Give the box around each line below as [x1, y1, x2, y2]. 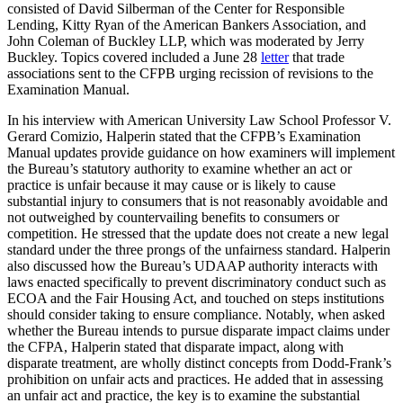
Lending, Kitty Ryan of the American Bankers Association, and [7, 16, 366, 32]
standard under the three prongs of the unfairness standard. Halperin [7, 241, 390, 257]
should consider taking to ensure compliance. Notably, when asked [7, 306, 385, 322]
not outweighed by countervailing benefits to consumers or [7, 209, 339, 225]
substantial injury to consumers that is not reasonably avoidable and [7, 193, 388, 209]
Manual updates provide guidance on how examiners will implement [7, 144, 395, 160]
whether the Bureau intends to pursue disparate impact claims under [7, 322, 390, 338]
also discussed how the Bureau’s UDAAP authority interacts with [7, 257, 378, 273]
